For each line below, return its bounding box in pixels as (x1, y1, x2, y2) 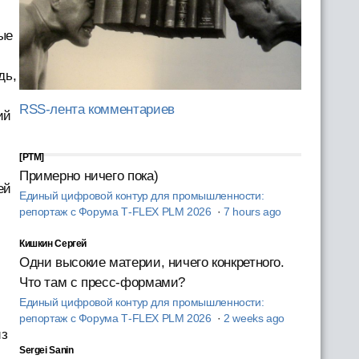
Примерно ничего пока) (18, 167, 159, 184)
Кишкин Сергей (18, 237, 87, 249)
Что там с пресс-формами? (18, 274, 186, 290)
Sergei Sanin (18, 344, 74, 356)
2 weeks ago (224, 312, 285, 325)
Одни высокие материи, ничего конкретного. (18, 254, 284, 270)
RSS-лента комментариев (18, 101, 175, 117)
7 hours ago (224, 205, 282, 218)
